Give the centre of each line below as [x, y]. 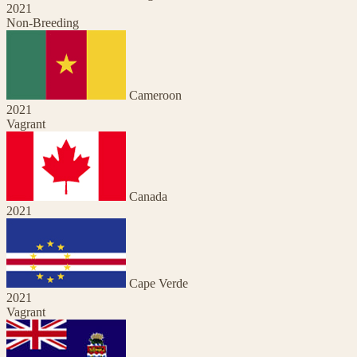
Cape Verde [159, 283]
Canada [148, 196]
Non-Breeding [43, 22]
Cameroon [155, 95]
